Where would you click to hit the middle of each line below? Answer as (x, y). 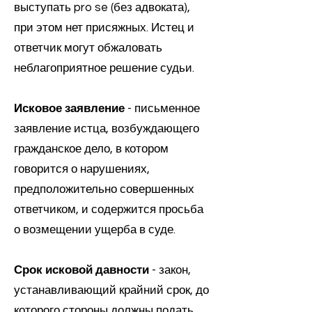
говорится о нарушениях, (82, 169)
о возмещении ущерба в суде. (95, 230)
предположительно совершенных (104, 189)
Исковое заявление (69, 109)
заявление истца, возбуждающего (107, 129)
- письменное (162, 109)
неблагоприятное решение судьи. (104, 68)
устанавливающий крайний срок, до (111, 290)
